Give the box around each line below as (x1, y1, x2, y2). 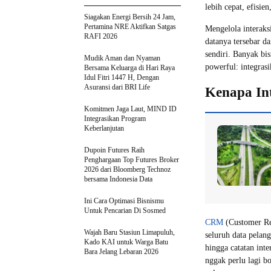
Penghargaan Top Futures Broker (84, 155, 179, 164)
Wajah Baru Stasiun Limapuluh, (84, 227, 175, 237)
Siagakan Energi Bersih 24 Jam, (84, 12, 175, 21)
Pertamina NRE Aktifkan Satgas (84, 22, 176, 31)
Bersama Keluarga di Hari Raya (84, 63, 175, 72)
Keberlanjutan (84, 123, 124, 132)
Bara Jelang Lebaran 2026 (84, 247, 158, 256)
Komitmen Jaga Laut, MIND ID (84, 104, 177, 113)
